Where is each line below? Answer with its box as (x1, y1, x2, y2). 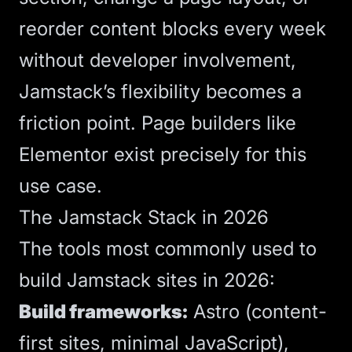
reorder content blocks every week (19, 17, 326, 40)
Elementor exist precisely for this (19, 143, 306, 166)
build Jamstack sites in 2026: (19, 269, 275, 291)
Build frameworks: (19, 300, 188, 323)
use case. (19, 174, 102, 197)
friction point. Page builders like (19, 112, 296, 134)
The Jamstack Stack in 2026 (19, 206, 269, 229)
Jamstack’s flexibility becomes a (19, 80, 302, 103)
